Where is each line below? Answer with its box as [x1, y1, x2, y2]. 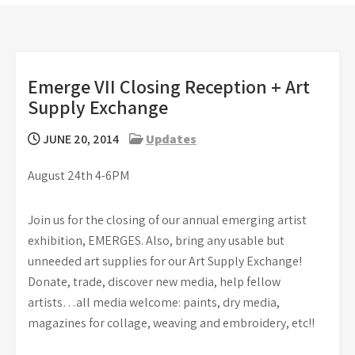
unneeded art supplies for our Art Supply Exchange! [28, 253, 302, 269]
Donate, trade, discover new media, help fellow [28, 273, 281, 290]
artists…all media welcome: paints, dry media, [28, 294, 280, 311]
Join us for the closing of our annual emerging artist [28, 212, 307, 228]
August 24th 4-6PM [28, 167, 129, 184]
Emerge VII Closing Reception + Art [28, 74, 310, 99]
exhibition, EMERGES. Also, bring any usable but [28, 232, 284, 249]
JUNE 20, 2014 [40, 131, 119, 147]
